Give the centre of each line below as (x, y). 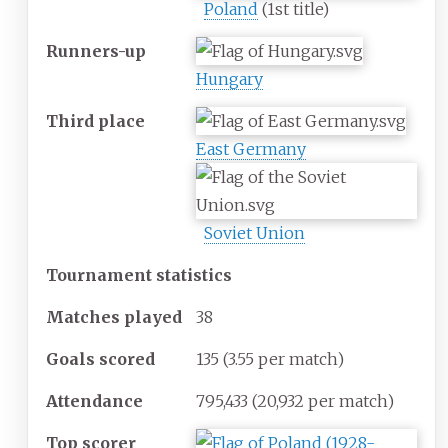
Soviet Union (254, 233)
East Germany (250, 149)
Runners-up (95, 51)
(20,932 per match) (322, 401)
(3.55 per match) (283, 359)
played (152, 317)
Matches (82, 317)
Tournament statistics (138, 275)
